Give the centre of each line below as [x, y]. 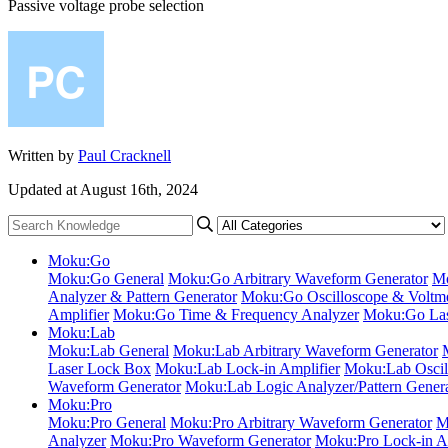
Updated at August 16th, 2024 [103, 189]
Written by [43, 155]
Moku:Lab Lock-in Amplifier [247, 368]
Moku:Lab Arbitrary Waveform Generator [305, 350]
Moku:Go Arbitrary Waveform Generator [298, 278]
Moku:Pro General [107, 422]
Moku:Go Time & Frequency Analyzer [236, 314]
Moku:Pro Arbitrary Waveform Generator [301, 422]
